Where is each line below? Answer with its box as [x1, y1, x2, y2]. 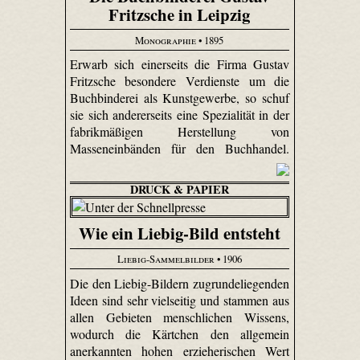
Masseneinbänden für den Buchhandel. [69, 140, 290, 157]
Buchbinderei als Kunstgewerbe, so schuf [69, 89, 290, 107]
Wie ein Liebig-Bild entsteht [78, 221, 280, 246]
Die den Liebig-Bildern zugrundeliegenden [69, 274, 290, 292]
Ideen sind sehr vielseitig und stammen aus [69, 291, 290, 309]
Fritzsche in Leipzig [108, 2, 251, 27]
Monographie [135, 32, 197, 47]
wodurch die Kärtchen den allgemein [69, 325, 290, 342]
